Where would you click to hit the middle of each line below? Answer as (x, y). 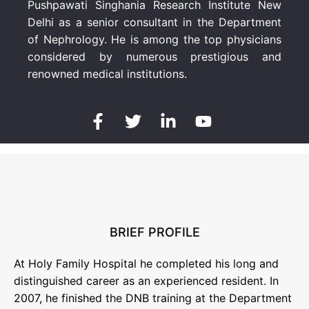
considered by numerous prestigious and (154, 57)
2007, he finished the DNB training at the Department (153, 298)
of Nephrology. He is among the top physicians (154, 40)
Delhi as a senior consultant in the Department (154, 22)
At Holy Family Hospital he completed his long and (146, 264)
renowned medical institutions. (107, 74)
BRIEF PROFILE (154, 232)
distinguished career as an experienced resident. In (146, 281)
